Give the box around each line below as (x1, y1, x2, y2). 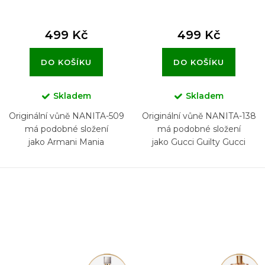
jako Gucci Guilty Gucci (152, 136, 245, 147)
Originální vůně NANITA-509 (8, 110, 124, 121)
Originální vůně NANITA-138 (141, 110, 256, 121)
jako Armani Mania (28, 136, 104, 147)
